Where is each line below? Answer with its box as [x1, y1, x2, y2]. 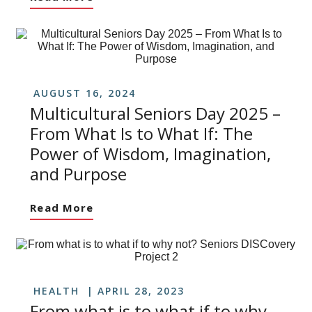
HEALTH [33, 283, 80, 297]
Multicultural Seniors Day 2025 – [30, 101, 281, 125]
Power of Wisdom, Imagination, [30, 141, 272, 165]
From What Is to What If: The [30, 121, 253, 145]
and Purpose [30, 162, 127, 185]
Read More [30, 200, 94, 214]
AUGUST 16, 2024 [33, 86, 136, 100]
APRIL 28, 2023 [97, 283, 185, 297]
